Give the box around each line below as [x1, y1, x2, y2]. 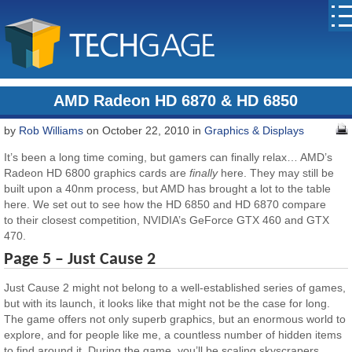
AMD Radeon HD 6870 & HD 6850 [53, 92, 299, 109]
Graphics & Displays [204, 124, 305, 137]
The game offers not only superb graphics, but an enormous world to [4, 313, 346, 326]
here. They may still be [218, 167, 335, 180]
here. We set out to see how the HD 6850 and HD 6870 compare [4, 198, 327, 211]
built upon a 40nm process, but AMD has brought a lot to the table [4, 182, 332, 196]
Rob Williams [19, 124, 84, 137]
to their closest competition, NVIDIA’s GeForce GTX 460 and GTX [4, 214, 330, 227]
